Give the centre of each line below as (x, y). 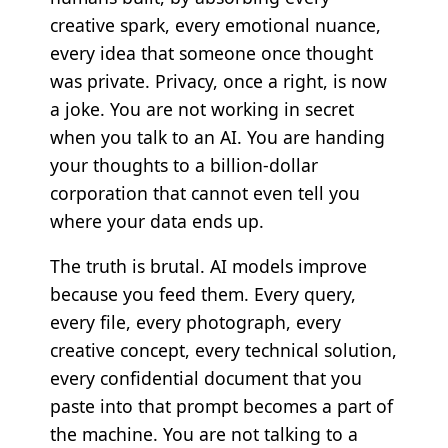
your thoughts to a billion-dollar (183, 164)
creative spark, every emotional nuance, (215, 24)
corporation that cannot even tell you (204, 192)
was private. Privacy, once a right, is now (218, 80)
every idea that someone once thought (211, 52)
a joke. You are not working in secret (201, 108)
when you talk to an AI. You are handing (217, 136)
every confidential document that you (205, 378)
